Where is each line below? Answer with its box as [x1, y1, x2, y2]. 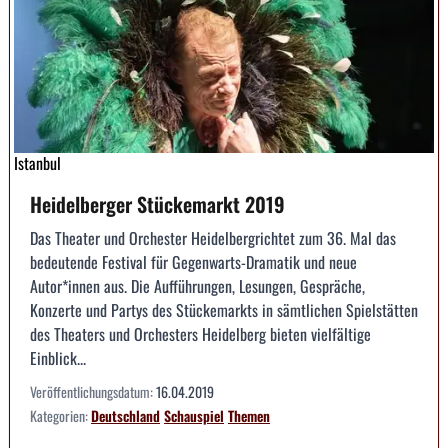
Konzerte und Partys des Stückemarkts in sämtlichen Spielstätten [30, 298, 418, 323]
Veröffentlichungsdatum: [30, 381, 156, 403]
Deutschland [91, 405, 160, 427]
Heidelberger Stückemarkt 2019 [30, 189, 285, 220]
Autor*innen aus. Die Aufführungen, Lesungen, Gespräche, [30, 274, 365, 299]
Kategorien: [30, 405, 91, 427]
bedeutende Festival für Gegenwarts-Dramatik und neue [30, 250, 357, 275]
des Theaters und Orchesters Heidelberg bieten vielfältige [30, 322, 371, 347]
